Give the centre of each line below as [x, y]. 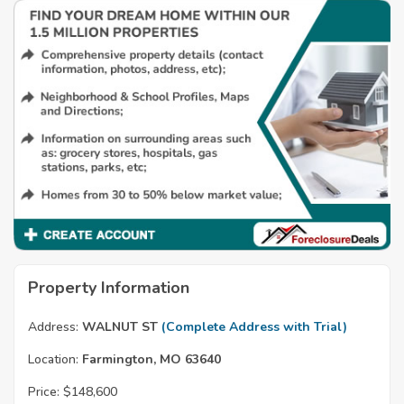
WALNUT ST [120, 327]
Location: [53, 360]
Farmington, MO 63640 [150, 360]
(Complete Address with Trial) [254, 327]
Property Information [109, 288]
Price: [44, 392]
